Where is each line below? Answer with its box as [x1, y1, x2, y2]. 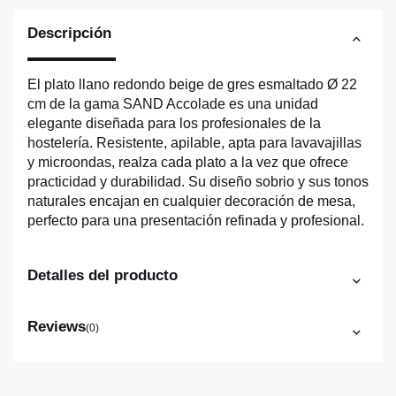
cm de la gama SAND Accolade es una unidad [27, 96, 318, 112]
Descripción [27, 25, 111, 42]
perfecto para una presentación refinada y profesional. [27, 213, 364, 229]
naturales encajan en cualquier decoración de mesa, [27, 194, 355, 209]
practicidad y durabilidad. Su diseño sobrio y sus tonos [27, 174, 369, 190]
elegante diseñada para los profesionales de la [27, 116, 321, 132]
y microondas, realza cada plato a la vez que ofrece [27, 155, 348, 171]
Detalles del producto [27, 267, 178, 285]
